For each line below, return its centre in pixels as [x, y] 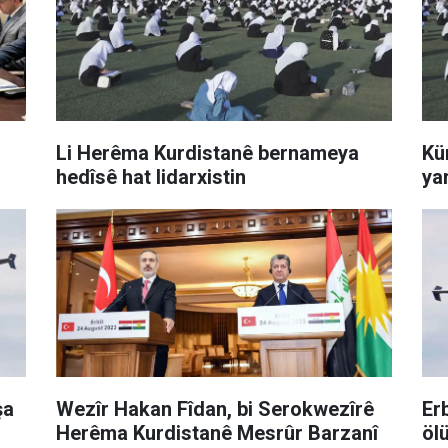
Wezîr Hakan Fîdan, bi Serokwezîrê [214, 408]
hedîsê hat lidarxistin [150, 176]
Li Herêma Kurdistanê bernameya [207, 152]
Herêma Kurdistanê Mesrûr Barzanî [216, 432]
